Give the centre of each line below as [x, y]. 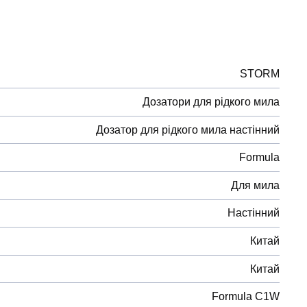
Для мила [255, 185]
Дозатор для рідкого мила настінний [188, 130]
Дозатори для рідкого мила [211, 102]
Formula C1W [246, 297]
